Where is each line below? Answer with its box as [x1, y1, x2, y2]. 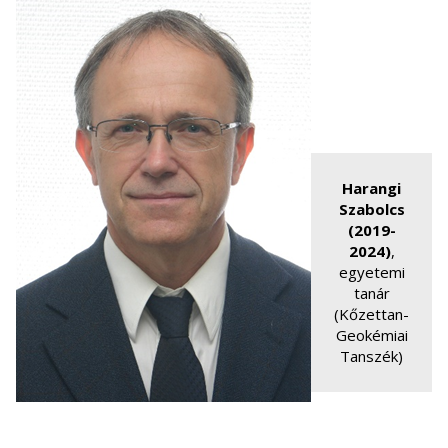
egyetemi [338, 262, 405, 282]
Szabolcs [338, 199, 405, 219]
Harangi [342, 178, 401, 198]
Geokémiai [335, 325, 408, 345]
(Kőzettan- [334, 304, 409, 324]
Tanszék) [340, 346, 403, 366]
